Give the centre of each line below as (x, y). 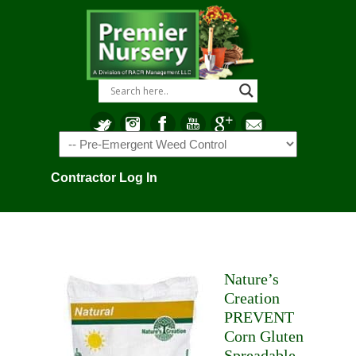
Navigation (86, 141)
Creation (252, 298)
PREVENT (259, 317)
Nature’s (252, 279)
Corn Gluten (264, 336)
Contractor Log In (104, 178)
